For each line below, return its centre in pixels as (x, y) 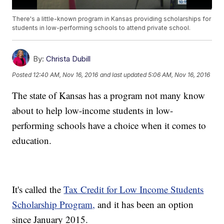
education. (32, 140)
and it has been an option (144, 204)
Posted (23, 74)
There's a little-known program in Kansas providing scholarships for (112, 19)
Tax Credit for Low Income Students (134, 189)
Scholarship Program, (54, 204)
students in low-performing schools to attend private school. (101, 28)
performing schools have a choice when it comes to (109, 125)
